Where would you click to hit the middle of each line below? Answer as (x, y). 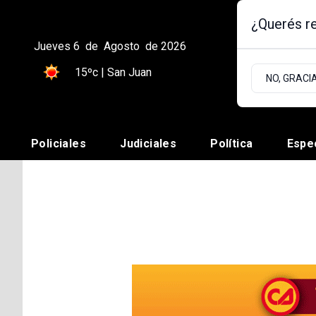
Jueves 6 (57, 46)
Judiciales (148, 144)
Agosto (122, 46)
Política (232, 144)
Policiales (59, 144)
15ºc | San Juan (113, 72)
